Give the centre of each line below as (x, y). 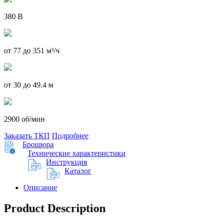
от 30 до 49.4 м (29, 85)
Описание (40, 187)
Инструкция (66, 162)
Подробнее (70, 135)
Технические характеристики (77, 153)
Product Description (55, 208)
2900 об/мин (24, 119)
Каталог (78, 171)
